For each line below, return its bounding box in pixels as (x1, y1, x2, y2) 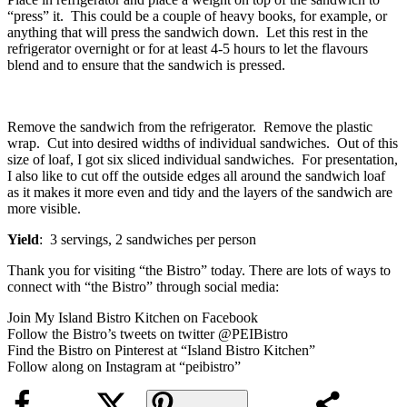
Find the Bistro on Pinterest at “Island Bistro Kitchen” (7, 342, 315, 358)
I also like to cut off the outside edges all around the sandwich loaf (7, 167, 385, 184)
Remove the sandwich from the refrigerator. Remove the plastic (7, 118, 372, 134)
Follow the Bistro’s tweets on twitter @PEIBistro (7, 325, 288, 342)
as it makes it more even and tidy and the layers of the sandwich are (7, 184, 392, 200)
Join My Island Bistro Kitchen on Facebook (7, 309, 258, 325)
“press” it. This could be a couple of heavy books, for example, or (7, 7, 387, 24)
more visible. (7, 200, 81, 216)
